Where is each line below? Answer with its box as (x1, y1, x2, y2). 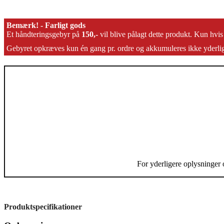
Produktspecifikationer (4, 202, 82, 211)
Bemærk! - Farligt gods (6, 20, 85, 29)
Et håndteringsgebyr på (6, 29, 81, 38)
